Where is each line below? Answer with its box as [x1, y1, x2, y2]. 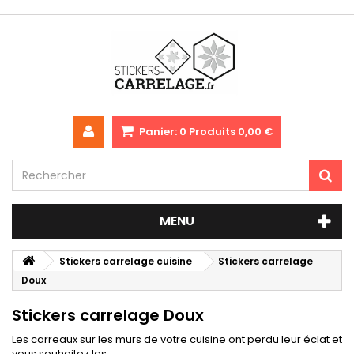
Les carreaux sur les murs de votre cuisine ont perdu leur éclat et [12, 332, 342, 347]
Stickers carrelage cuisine [59, 254, 192, 268]
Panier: [139, 124, 177, 139]
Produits [189, 124, 235, 139]
